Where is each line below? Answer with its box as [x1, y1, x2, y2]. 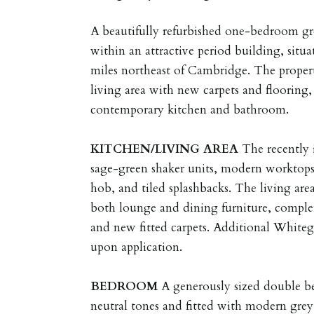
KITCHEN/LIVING [90, 140, 200, 157]
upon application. [90, 238, 183, 255]
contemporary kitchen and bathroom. [90, 101, 289, 118]
